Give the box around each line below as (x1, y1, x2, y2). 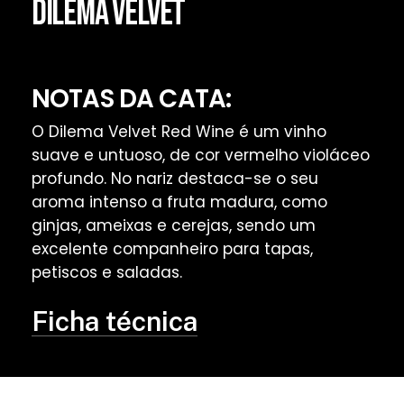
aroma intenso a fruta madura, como (31, 190, 327, 213)
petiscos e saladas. (31, 261, 182, 283)
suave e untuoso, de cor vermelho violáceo (31, 143, 370, 166)
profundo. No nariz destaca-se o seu (31, 167, 318, 189)
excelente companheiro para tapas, (31, 237, 313, 260)
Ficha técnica (31, 305, 197, 338)
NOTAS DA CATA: (31, 80, 232, 116)
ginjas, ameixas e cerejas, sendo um (31, 214, 316, 236)
